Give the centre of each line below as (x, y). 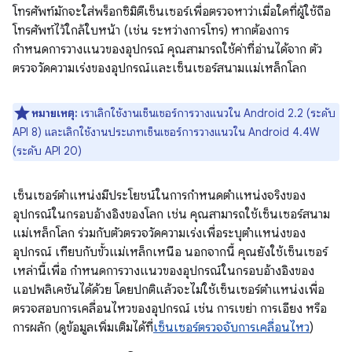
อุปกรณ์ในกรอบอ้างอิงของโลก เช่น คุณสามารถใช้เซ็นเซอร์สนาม (171, 214)
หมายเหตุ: (55, 113)
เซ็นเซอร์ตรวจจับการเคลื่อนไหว (231, 328)
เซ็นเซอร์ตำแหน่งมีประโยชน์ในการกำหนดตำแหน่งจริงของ (159, 196)
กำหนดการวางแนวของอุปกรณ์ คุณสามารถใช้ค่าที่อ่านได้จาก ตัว (167, 49)
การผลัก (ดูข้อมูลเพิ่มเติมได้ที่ (83, 328)
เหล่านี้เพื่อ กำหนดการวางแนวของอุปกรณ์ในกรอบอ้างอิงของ (163, 271)
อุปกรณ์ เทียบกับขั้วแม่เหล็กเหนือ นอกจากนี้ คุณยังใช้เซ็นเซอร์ (170, 252)
